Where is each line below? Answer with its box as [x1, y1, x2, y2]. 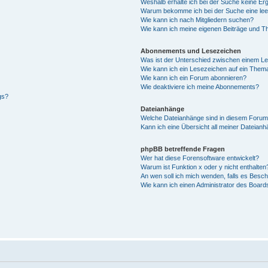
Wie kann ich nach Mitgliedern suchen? [141, 16, 254, 23]
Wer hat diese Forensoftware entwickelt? [141, 154, 260, 162]
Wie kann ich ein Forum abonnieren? [141, 74, 247, 81]
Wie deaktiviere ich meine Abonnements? [141, 83, 260, 90]
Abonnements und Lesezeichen [141, 47, 242, 54]
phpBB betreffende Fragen [141, 145, 226, 153]
